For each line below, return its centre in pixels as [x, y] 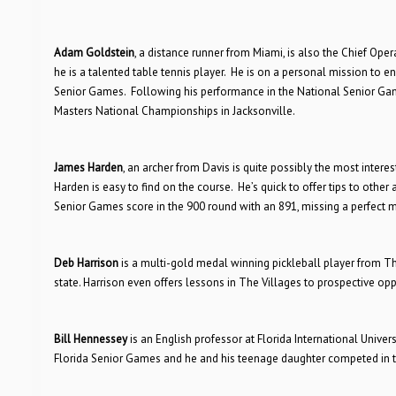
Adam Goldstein [94, 53]
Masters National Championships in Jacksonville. [174, 111]
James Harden [88, 168]
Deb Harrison [86, 263]
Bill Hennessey [90, 339]
